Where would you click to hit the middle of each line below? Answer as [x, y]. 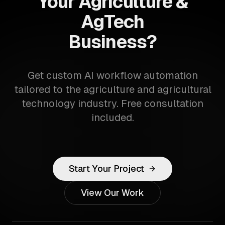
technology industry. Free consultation [113, 103]
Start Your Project [106, 168]
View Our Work [113, 193]
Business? [113, 42]
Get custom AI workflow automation [113, 75]
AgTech [113, 22]
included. [113, 118]
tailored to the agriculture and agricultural [113, 89]
